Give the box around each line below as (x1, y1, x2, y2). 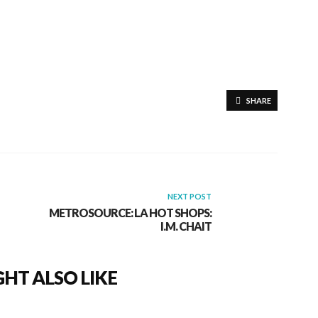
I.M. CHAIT (160, 219, 212, 233)
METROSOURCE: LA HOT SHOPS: (48, 205, 212, 219)
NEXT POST (167, 191, 212, 201)
